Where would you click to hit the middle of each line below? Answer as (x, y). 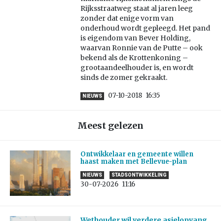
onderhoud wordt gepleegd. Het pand (145, 28)
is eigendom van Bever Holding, (135, 38)
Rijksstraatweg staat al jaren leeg (136, 9)
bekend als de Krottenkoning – (134, 58)
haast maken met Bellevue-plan (133, 162)
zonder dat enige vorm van (127, 18)
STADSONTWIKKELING (139, 175)
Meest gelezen (110, 126)
